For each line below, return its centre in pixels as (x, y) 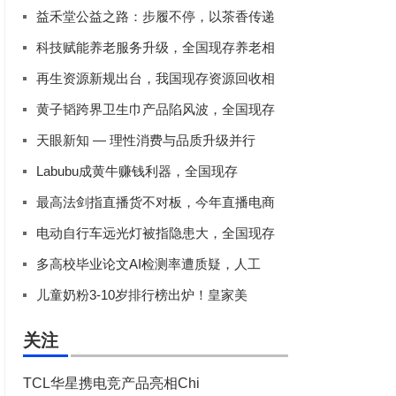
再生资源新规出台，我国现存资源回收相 (156, 78)
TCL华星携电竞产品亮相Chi (111, 383)
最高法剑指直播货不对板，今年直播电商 (156, 202)
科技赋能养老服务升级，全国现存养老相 (156, 47)
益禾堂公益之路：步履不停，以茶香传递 (156, 16)
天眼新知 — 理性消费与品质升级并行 (146, 140)
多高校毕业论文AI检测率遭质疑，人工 (148, 264)
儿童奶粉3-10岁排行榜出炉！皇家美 (142, 295)
